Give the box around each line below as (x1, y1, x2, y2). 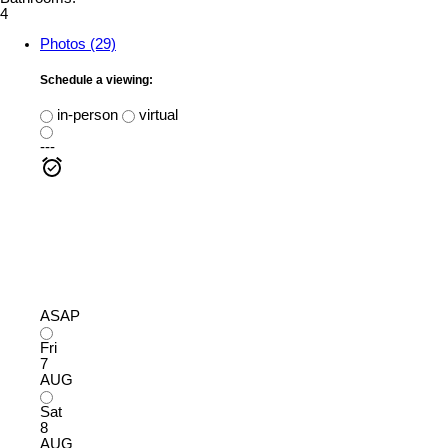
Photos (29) (40, 36, 116, 53)
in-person (53, 106, 118, 123)
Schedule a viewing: (40, 72, 153, 87)
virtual (135, 106, 178, 123)
